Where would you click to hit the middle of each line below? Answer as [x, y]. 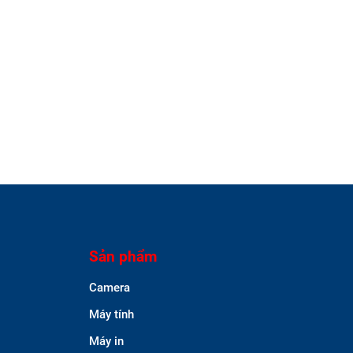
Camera [110, 287]
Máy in [106, 341]
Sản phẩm [123, 256]
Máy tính [111, 314]
